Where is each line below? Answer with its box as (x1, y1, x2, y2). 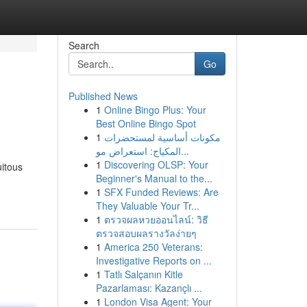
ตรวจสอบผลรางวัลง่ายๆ (95, 226, 197, 240)
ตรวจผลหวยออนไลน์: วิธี (103, 212, 208, 226)
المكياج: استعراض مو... (180, 144, 189, 158)
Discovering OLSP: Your (103, 158, 208, 171)
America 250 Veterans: (103, 240, 203, 254)
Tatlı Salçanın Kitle (103, 267, 183, 281)
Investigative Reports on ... (95, 254, 212, 267)
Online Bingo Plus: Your (103, 103, 206, 116)
